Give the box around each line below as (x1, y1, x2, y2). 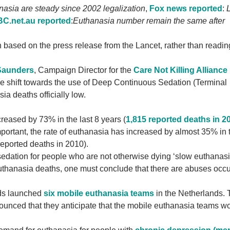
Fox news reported (149, 4, 222, 13)
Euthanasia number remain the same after (73, 16, 225, 26)
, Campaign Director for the (34, 66, 133, 75)
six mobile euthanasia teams (44, 189, 154, 198)
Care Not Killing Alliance (133, 66, 227, 75)
